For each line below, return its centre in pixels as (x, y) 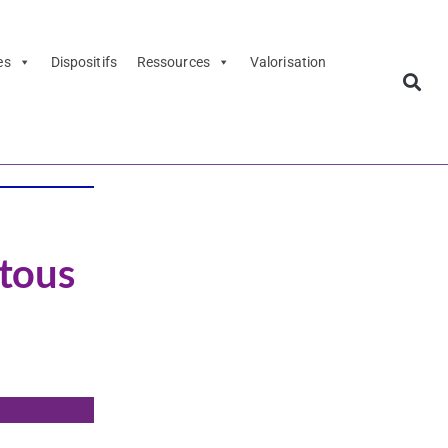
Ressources (173, 62)
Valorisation (288, 62)
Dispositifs (83, 62)
